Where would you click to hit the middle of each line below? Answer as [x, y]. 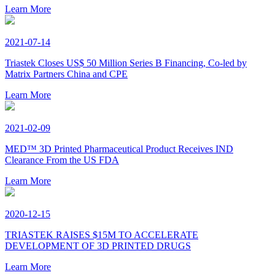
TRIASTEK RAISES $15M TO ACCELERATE [102, 235]
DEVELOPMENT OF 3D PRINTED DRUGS [98, 246]
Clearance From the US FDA [62, 160]
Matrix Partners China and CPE [66, 74]
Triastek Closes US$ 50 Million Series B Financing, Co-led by [126, 63]
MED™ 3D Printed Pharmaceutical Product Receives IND [119, 149]
